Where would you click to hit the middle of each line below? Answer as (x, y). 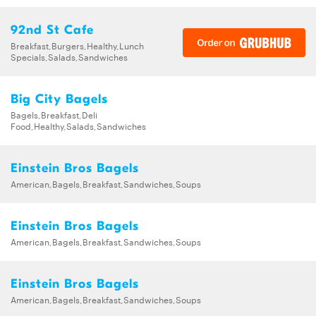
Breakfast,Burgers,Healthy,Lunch (77, 45)
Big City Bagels (59, 99)
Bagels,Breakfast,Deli (54, 114)
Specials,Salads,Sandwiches (69, 56)
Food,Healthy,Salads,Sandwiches (78, 125)
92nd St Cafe (52, 30)
